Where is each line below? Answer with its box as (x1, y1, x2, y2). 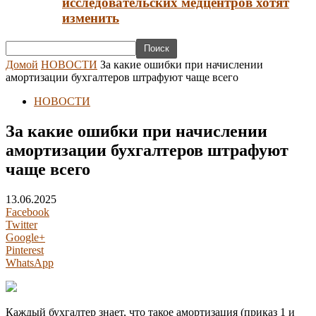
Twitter (6, 219, 37, 231)
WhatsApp (6, 257, 54, 269)
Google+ (6, 231, 45, 244)
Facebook (6, 206, 49, 219)
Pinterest (6, 244, 44, 257)
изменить (62, 10, 119, 25)
